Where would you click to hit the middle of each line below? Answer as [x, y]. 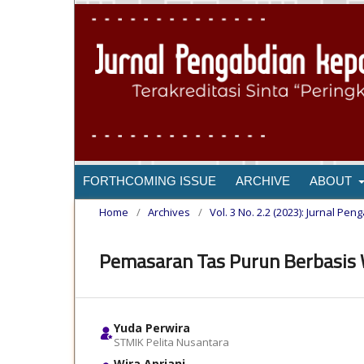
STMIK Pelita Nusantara [171, 342]
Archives [169, 212]
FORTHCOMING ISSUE [149, 181]
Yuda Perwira [152, 328]
